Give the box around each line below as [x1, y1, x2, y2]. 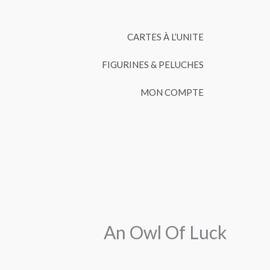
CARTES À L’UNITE [127, 31, 204, 42]
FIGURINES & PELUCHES [102, 59, 204, 70]
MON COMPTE [140, 87, 204, 98]
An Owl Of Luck [104, 221, 227, 243]
